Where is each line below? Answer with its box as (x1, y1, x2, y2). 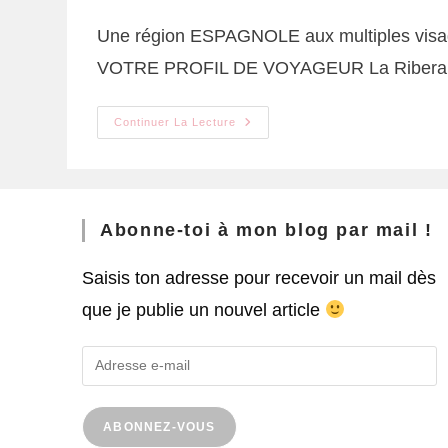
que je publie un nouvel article (82, 299, 326, 320)
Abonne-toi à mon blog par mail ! (100, 219, 433, 240)
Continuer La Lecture (114, 115, 237, 128)
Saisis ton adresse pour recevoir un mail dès (82, 267, 437, 288)
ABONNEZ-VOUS (103, 419, 216, 434)
